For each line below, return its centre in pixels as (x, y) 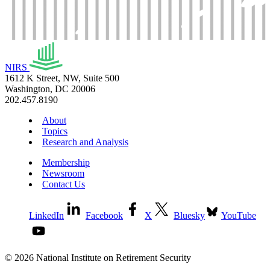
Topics (55, 131)
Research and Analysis (85, 142)
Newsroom (63, 173)
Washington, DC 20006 (50, 89)
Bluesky (189, 215)
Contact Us (64, 184)
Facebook (104, 215)
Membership (66, 162)
